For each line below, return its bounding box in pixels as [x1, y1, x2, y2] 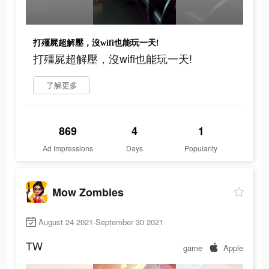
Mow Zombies [52, 184, 124, 200]
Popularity [184, 143, 218, 154]
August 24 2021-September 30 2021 [38, 216, 163, 228]
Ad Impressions [43, 143, 94, 154]
